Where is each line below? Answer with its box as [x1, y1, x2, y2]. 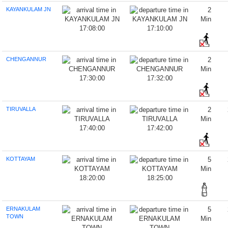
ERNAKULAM [6, 206, 41, 212]
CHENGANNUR [6, 56, 47, 62]
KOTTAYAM [6, 156, 36, 162]
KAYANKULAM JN [6, 6, 51, 12]
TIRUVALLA [6, 106, 36, 112]
